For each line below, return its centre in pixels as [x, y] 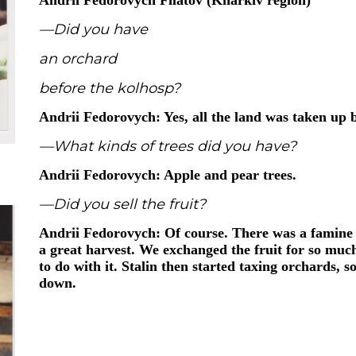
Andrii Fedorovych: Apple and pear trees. [170, 175]
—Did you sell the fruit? [122, 204]
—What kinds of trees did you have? [168, 146]
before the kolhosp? [110, 88]
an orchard [78, 59]
